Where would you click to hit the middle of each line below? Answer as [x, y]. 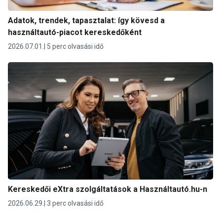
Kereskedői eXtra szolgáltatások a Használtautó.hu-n [108, 189]
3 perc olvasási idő [74, 203]
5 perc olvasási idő [74, 46]
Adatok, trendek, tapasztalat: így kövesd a [86, 20]
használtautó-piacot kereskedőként [75, 32]
